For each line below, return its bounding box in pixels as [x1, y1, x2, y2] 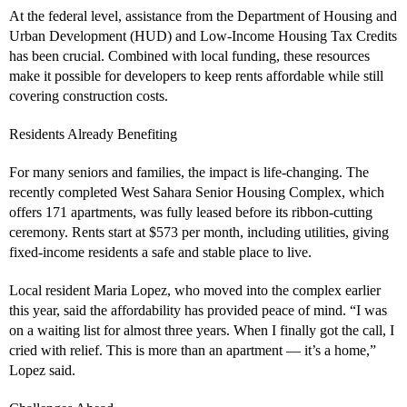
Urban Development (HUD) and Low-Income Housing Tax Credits [9, 27, 397, 44]
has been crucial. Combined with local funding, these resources [9, 47, 370, 64]
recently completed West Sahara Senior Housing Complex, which [9, 184, 384, 200]
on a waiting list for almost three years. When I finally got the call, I [9, 322, 394, 338]
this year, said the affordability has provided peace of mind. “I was [9, 302, 387, 318]
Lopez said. [9, 362, 75, 378]
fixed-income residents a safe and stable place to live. [9, 243, 312, 260]
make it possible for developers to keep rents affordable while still [9, 67, 383, 84]
